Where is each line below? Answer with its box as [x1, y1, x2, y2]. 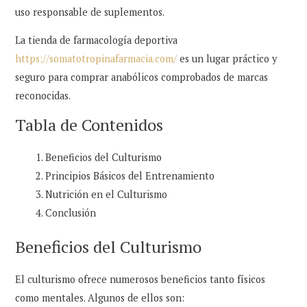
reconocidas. [15, 89, 71, 103]
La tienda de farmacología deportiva [15, 34, 178, 47]
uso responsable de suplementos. [15, 5, 165, 19]
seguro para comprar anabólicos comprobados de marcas [15, 71, 269, 84]
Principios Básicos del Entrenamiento [45, 169, 215, 182]
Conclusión [45, 206, 97, 219]
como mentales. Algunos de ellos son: [15, 291, 185, 304]
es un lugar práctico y [177, 52, 278, 66]
